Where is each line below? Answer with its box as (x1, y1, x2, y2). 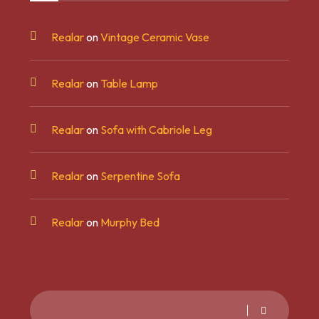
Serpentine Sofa (100, 169, 180, 184)
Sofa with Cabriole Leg (100, 122, 212, 137)
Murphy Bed (100, 215, 159, 230)
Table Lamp (100, 76, 158, 91)
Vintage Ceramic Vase (100, 30, 209, 45)
